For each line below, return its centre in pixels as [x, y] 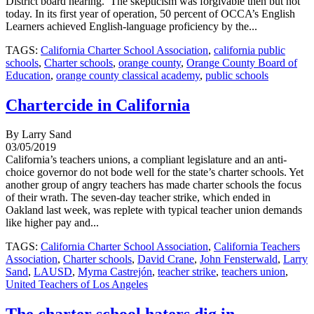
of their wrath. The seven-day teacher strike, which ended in [138, 198]
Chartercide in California [98, 105]
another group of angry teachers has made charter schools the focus [153, 185]
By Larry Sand [39, 135]
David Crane [166, 259]
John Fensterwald [239, 259]
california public [250, 50]
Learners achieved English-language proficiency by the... [131, 26]
